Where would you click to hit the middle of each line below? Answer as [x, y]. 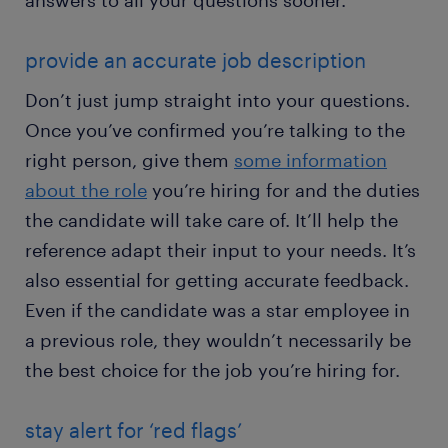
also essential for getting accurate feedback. [217, 280]
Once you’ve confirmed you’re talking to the [215, 130]
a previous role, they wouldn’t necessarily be [218, 340]
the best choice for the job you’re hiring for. [212, 370]
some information [310, 160]
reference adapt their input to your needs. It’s [220, 250]
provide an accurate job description [195, 60]
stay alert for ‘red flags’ [133, 430]
